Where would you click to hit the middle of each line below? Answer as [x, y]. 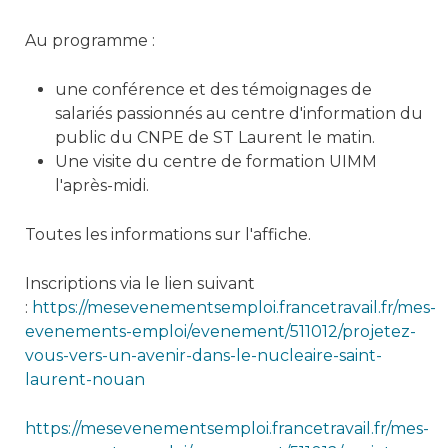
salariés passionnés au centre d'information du [239, 113]
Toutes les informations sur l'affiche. [168, 234]
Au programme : [90, 40]
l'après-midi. [102, 185]
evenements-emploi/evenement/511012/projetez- [220, 331]
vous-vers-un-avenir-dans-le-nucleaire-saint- [203, 355]
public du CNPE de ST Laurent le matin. [215, 137]
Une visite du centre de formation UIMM [216, 161]
